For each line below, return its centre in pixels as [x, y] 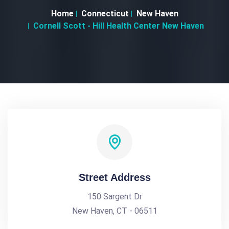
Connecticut [105, 14]
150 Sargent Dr [114, 197]
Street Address [114, 177]
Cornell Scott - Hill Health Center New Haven [118, 26]
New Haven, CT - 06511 [114, 211]
